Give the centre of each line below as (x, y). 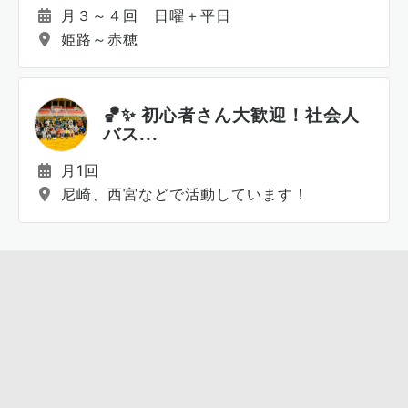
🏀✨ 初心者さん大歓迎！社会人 (231, 115)
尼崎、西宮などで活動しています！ (182, 194)
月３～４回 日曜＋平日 (143, 15)
